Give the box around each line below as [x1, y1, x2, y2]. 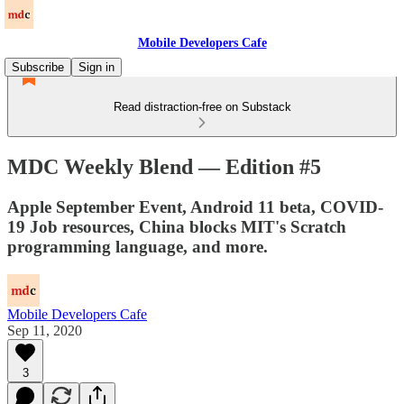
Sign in [78, 60, 115, 74]
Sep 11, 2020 [7, 322, 82, 338]
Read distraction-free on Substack [113, 100, 291, 114]
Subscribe [12, 60, 64, 74]
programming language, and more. [7, 236, 268, 256]
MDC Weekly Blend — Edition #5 [7, 154, 321, 179]
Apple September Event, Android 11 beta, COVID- [7, 197, 383, 216]
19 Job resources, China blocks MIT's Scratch [7, 216, 346, 236]
